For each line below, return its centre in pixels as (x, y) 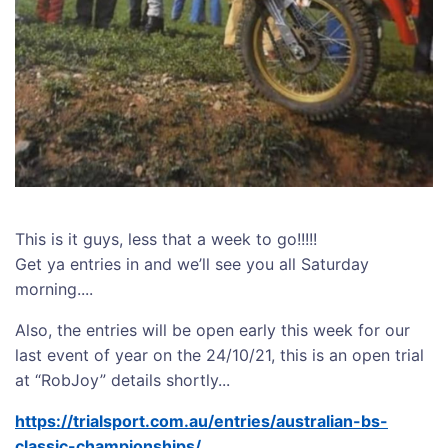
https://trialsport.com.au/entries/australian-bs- (201, 420)
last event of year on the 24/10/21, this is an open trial (219, 354)
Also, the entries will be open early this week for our (212, 329)
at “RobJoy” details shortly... (122, 379)
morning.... (54, 288)
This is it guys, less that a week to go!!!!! (166, 238)
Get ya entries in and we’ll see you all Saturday (192, 263)
